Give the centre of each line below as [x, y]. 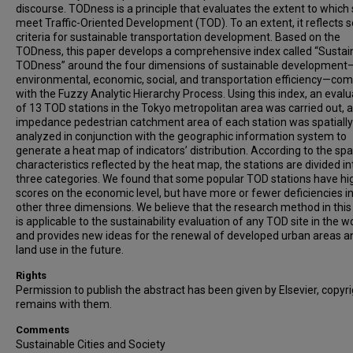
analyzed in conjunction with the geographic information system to [181, 136]
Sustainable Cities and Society [91, 344]
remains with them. [64, 304]
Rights [31, 275]
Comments [43, 330]
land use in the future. [70, 250]
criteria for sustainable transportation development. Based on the [178, 37]
